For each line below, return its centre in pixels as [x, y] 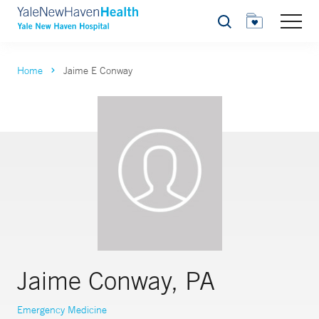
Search [232, 25]
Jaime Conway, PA [116, 281]
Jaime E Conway [98, 70]
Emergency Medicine [62, 310]
